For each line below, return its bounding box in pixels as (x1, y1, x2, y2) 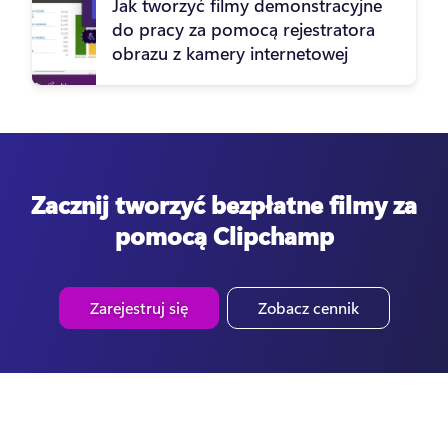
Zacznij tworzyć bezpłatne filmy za (31, 187, 417, 220)
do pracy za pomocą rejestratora (112, 16, 375, 41)
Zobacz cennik (257, 296, 359, 318)
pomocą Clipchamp (114, 218, 334, 251)
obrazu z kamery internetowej (112, 40, 348, 65)
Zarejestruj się (89, 296, 188, 318)
